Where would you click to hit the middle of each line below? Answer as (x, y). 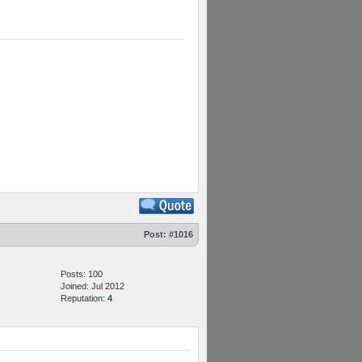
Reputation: (84, 298)
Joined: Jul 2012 (93, 286)
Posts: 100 (82, 274)
